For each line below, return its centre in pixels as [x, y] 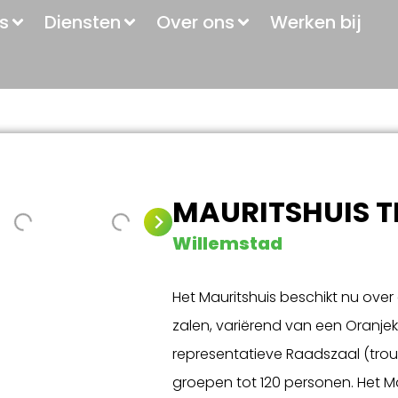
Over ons [195, 22]
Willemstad [227, 243]
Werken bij [316, 22]
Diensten [83, 22]
